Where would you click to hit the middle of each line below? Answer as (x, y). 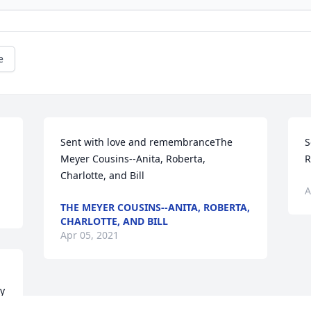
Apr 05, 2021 (90, 235)
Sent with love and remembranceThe (147, 142)
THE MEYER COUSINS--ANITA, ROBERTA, (155, 208)
